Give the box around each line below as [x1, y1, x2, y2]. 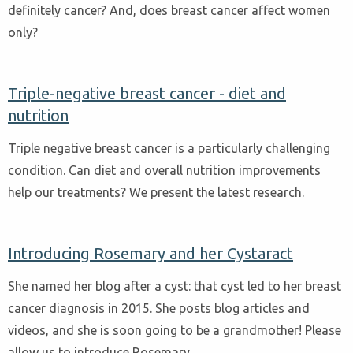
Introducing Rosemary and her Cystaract [8, 244, 293, 263]
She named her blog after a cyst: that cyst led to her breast [8, 279, 341, 293]
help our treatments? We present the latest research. [8, 185, 304, 200]
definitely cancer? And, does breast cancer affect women [8, 3, 330, 18]
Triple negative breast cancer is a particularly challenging [8, 141, 330, 156]
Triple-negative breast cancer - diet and [8, 84, 286, 103]
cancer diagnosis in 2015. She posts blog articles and [8, 301, 310, 315]
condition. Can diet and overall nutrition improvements [8, 163, 321, 178]
